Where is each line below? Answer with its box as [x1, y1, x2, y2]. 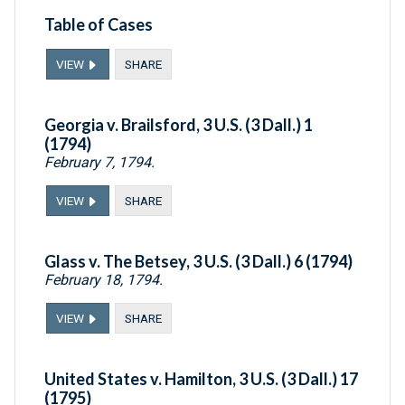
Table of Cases [44, 14, 153, 35]
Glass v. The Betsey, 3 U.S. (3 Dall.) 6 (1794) [44, 251, 353, 272]
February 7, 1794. [44, 154, 155, 172]
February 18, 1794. [44, 271, 163, 289]
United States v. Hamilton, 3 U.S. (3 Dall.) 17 [44, 369, 358, 390]
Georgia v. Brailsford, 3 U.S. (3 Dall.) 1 [44, 115, 313, 136]
